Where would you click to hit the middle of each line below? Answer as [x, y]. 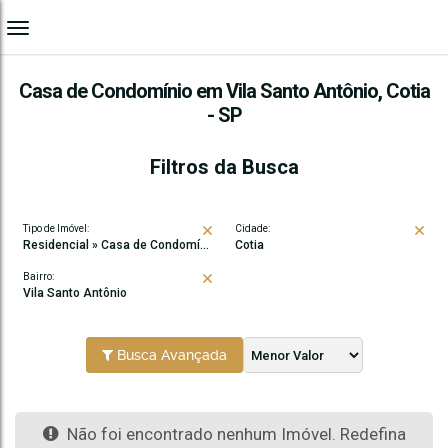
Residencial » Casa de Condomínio [115, 245]
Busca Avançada [169, 355]
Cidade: [252, 228]
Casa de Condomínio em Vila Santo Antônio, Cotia [224, 91]
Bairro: [38, 276]
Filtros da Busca [224, 167]
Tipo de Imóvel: [56, 228]
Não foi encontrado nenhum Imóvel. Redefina [234, 434]
